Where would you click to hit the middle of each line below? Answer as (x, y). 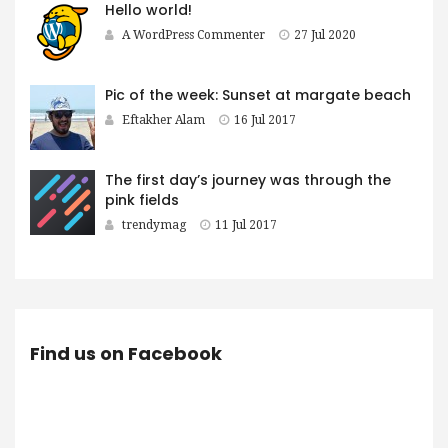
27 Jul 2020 (325, 35)
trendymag (154, 225)
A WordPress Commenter (193, 35)
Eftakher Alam (163, 120)
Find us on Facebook (126, 354)
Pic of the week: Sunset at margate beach (258, 95)
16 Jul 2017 (265, 120)
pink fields (142, 200)
